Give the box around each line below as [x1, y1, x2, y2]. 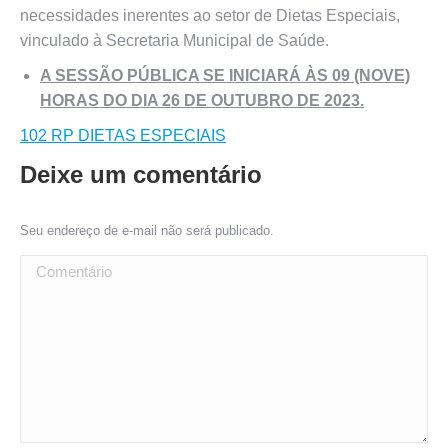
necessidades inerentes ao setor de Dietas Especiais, [20, 7, 400, 24]
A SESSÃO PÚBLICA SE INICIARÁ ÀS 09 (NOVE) [40, 67, 410, 84]
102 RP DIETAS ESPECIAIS [20, 127, 226, 144]
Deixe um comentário [20, 161, 262, 188]
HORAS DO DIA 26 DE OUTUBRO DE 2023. [40, 92, 364, 109]
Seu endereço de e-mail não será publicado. [20, 223, 274, 238]
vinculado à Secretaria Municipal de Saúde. [20, 32, 329, 49]
